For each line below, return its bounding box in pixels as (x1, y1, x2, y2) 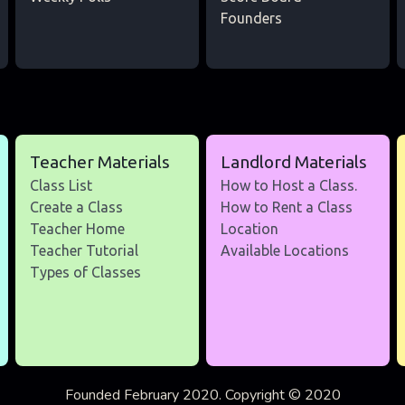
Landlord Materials (220, 152, 367, 173)
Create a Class (29, 199, 123, 216)
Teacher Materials (29, 152, 170, 173)
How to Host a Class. (220, 177, 357, 194)
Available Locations (220, 242, 349, 259)
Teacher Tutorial (29, 242, 138, 259)
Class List (29, 177, 92, 194)
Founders (220, 10, 282, 27)
